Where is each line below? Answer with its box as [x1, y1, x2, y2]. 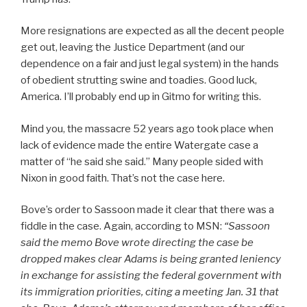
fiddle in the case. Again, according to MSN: [21, 220, 224, 233]
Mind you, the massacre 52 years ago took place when [21, 122, 273, 135]
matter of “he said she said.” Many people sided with [21, 155, 263, 168]
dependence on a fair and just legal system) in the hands [21, 58, 279, 71]
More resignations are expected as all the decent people [21, 25, 284, 38]
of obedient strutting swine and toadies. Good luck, [21, 74, 257, 87]
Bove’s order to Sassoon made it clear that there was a [21, 204, 274, 217]
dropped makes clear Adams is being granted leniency [21, 253, 281, 266]
